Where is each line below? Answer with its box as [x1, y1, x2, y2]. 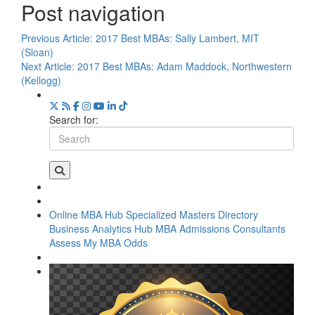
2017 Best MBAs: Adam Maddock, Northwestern [77, 58, 292, 73]
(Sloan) [21, 44, 53, 59]
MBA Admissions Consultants [155, 221, 285, 236]
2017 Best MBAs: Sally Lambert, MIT [96, 30, 259, 45]
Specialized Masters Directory [126, 207, 258, 221]
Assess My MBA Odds [49, 235, 148, 250]
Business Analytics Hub [49, 221, 153, 236]
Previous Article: [21, 30, 96, 45]
